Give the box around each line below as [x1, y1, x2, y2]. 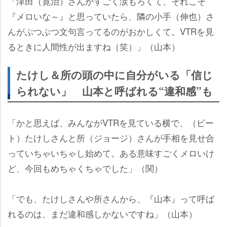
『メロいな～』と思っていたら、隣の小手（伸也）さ [8, 9, 214, 22]
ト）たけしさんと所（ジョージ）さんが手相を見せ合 [8, 131, 214, 144]
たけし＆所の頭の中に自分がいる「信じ [16, 66, 213, 83]
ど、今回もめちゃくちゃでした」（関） [8, 161, 163, 174]
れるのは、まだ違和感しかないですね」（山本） [8, 207, 197, 220]
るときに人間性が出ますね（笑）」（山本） [8, 40, 180, 53]
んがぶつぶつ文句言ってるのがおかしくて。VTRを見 [8, 24, 214, 37]
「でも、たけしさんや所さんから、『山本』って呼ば [8, 192, 214, 205]
